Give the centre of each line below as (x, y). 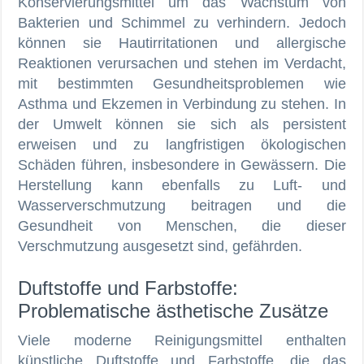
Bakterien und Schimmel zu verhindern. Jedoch (182, 22)
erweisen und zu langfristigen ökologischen (182, 144)
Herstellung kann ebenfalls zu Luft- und (182, 185)
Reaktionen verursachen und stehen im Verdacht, (182, 63)
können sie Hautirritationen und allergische (182, 43)
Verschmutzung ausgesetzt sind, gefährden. (160, 246)
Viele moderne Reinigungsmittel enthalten (182, 340)
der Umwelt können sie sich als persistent (182, 124)
